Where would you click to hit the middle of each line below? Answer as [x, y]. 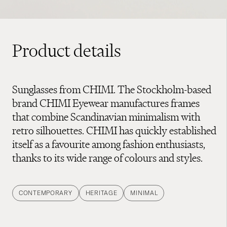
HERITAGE [101, 193]
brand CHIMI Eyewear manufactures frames [106, 103]
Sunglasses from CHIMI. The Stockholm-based [112, 89]
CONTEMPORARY [46, 193]
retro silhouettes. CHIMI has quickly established [114, 130]
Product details [67, 50]
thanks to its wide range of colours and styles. [107, 158]
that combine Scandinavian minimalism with [106, 117]
